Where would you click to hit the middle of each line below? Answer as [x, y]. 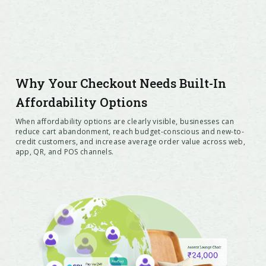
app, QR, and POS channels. [64, 152]
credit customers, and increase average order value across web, [130, 142]
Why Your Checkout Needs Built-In [121, 83]
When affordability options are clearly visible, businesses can [125, 122]
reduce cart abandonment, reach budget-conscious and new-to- [130, 132]
